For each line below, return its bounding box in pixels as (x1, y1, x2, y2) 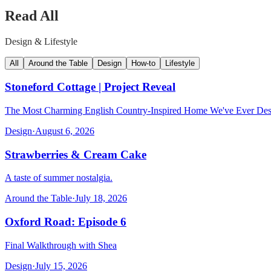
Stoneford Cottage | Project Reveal (5, 80, 175, 94)
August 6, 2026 (35, 126, 94, 136)
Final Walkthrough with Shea (5, 240, 117, 250)
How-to (131, 58, 155, 68)
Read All (5, 7, 59, 24)
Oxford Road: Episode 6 (5, 215, 126, 229)
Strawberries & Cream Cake (5, 148, 146, 161)
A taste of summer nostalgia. (5, 172, 113, 183)
